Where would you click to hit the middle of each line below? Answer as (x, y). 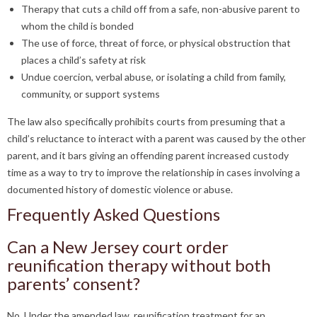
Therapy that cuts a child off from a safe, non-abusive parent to (161, 9)
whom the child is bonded (77, 26)
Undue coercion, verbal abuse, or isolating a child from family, (154, 77)
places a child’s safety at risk (83, 60)
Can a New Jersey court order (118, 247)
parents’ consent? (74, 283)
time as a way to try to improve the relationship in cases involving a (154, 172)
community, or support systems (91, 94)
